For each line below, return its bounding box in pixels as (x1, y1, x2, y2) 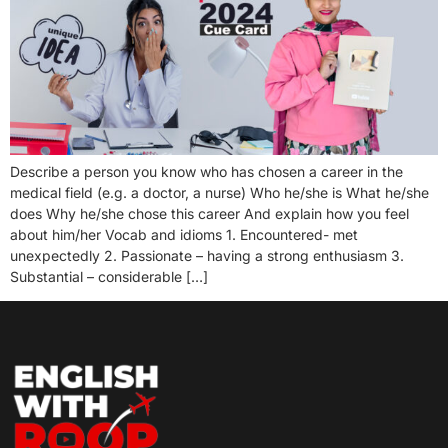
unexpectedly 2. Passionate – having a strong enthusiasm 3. (10, 246, 404, 264)
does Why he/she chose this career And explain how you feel (10, 204, 409, 222)
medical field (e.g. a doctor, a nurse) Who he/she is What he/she (10, 183, 429, 201)
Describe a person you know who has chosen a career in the (10, 162, 403, 180)
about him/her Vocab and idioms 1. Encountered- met (10, 225, 358, 243)
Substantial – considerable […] (10, 267, 208, 285)
